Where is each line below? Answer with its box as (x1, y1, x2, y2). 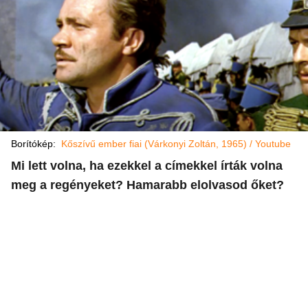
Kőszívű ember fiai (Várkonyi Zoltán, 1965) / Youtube (61, 138, 291, 149)
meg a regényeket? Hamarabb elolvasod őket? (11, 178, 284, 192)
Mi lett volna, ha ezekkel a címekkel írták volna (11, 159, 283, 173)
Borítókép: (11, 138, 61, 149)
